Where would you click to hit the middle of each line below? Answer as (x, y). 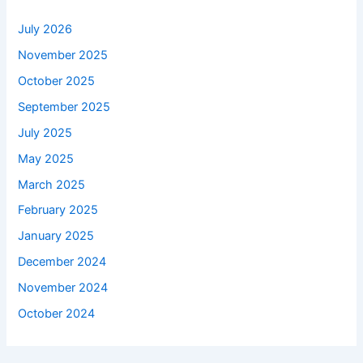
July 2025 (45, 132)
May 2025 (46, 158)
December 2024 (62, 262)
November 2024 (63, 288)
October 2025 (57, 81)
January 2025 (56, 236)
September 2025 (64, 107)
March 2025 (52, 184)
